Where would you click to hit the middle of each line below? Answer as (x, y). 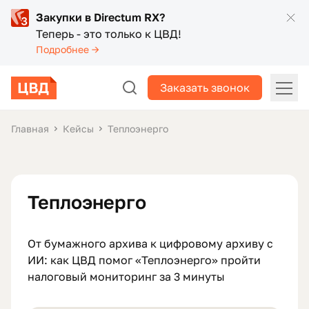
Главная (30, 129)
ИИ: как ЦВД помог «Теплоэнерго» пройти (144, 260)
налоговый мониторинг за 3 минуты (126, 277)
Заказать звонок (205, 88)
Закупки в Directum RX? (100, 17)
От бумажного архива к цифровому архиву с (150, 243)
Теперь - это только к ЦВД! (109, 34)
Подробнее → (68, 49)
